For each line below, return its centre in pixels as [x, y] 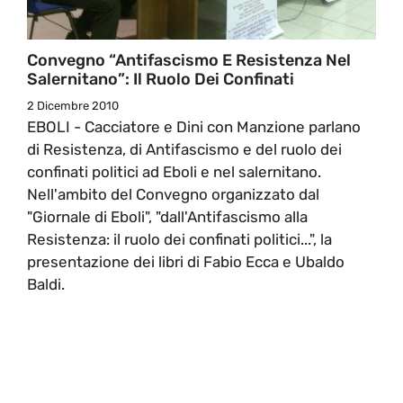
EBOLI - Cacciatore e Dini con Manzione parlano [194, 126]
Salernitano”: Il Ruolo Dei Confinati [161, 79]
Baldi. [46, 284]
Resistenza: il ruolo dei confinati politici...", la [179, 239]
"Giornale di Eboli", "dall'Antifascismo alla [167, 216]
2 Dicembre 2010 [73, 105]
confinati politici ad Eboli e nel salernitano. [174, 171]
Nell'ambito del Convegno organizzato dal [173, 194]
